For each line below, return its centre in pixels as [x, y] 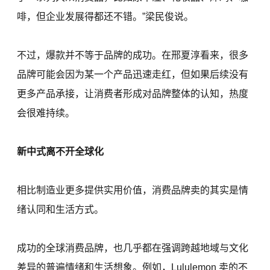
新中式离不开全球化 [61, 152]
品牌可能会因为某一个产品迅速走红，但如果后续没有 [133, 75]
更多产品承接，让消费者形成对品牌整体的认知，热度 [133, 94]
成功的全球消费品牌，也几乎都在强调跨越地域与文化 [133, 248]
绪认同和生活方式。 [61, 210]
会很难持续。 [46, 113]
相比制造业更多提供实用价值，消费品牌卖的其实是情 [133, 190]
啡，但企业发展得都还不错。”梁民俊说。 [105, 17]
